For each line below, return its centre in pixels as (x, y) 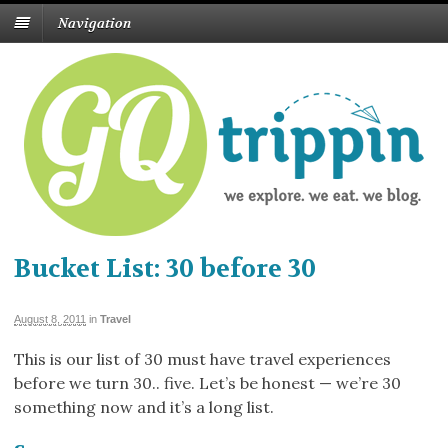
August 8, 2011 (50, 318)
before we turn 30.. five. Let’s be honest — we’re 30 (207, 382)
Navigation (94, 23)
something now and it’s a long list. (144, 406)
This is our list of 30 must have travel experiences (202, 358)
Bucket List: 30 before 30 (165, 269)
